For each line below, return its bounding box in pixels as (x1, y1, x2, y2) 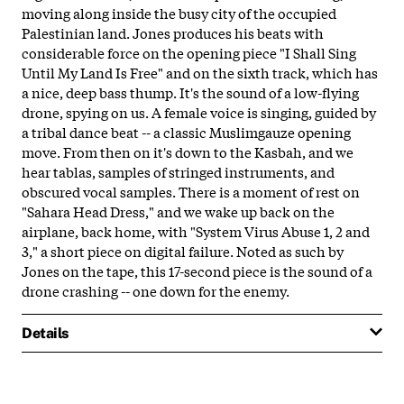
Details (22, 324, 69, 342)
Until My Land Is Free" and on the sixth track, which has (22, 61, 378, 82)
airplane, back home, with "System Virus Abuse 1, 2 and (22, 220, 370, 241)
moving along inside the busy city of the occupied (22, 2, 336, 23)
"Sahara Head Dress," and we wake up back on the (22, 200, 335, 221)
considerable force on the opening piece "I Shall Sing (22, 41, 356, 62)
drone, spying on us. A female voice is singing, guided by (22, 101, 376, 122)
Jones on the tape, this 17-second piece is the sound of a (22, 260, 372, 280)
